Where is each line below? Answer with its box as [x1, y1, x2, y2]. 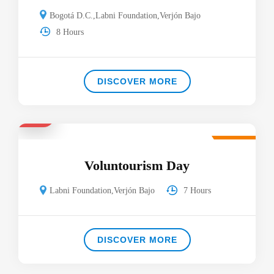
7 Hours [183, 186, 211, 196]
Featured [224, 139, 251, 147]
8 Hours [56, 28, 84, 37]
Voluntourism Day [84, 158, 190, 174]
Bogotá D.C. [50, 10, 94, 20]
